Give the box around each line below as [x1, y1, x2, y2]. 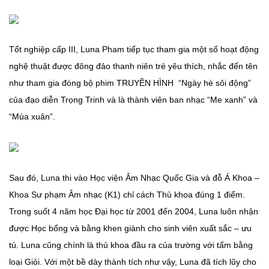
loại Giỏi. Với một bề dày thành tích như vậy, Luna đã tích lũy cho [9, 257, 256, 267]
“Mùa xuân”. [9, 112, 58, 122]
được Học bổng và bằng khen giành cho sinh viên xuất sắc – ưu [9, 223, 252, 234]
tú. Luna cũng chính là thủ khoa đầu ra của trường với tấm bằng [9, 240, 253, 250]
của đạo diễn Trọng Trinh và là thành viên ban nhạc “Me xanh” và [9, 95, 258, 105]
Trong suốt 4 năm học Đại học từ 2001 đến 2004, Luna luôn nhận [9, 207, 258, 217]
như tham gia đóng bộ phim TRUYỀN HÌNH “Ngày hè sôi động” [9, 78, 251, 88]
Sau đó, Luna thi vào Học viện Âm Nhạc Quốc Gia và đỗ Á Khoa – [9, 173, 259, 183]
